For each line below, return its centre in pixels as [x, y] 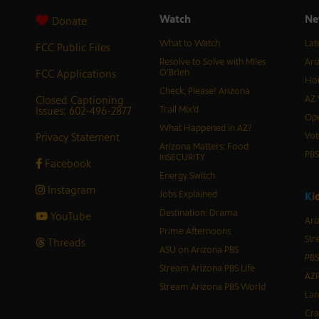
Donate [69, 21]
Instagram [70, 190]
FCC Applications [75, 74]
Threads [65, 243]
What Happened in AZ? [205, 129]
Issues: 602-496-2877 [83, 111]
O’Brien [174, 73]
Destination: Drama [198, 213]
